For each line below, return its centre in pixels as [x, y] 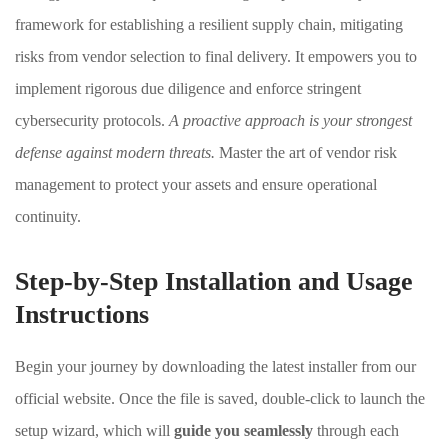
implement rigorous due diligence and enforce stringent [188, 88]
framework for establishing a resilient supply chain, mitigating [209, 24]
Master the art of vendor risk [306, 152]
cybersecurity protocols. [92, 120]
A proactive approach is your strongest [290, 120]
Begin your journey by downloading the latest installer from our [215, 366]
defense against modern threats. [115, 152]
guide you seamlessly [243, 430]
